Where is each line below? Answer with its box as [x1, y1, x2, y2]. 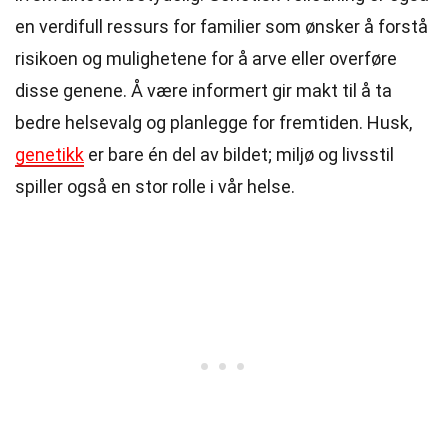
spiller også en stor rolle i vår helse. [15, 176, 295, 197]
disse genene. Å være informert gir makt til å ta [15, 80, 392, 101]
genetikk [15, 144, 84, 165]
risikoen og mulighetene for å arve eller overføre [15, 48, 397, 69]
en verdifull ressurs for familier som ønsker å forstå [15, 16, 428, 37]
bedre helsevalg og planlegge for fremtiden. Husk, [15, 112, 412, 133]
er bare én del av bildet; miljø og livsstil [84, 144, 394, 165]
